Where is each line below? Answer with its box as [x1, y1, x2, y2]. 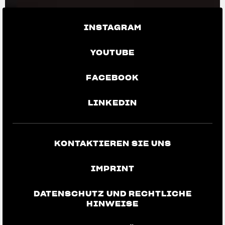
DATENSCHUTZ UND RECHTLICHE [33, 189, 192, 198]
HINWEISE [86, 199, 139, 208]
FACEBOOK [86, 73, 139, 82]
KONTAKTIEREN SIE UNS [54, 139, 171, 148]
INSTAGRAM [83, 23, 142, 32]
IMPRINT [90, 164, 135, 173]
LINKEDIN [88, 98, 137, 107]
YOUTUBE [90, 48, 135, 57]
